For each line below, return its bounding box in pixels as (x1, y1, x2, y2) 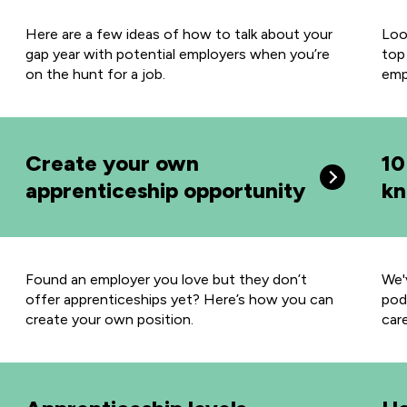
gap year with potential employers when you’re (25, 45, 330, 63)
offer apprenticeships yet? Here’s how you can (25, 291, 333, 308)
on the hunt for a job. (25, 65, 165, 83)
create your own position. (25, 311, 194, 328)
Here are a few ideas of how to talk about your (25, 25, 333, 43)
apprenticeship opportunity (25, 177, 305, 203)
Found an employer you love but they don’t (25, 271, 307, 288)
